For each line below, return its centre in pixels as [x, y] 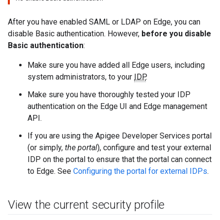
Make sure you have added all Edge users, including [116, 65]
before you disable [176, 34]
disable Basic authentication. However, [75, 34]
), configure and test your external [154, 148]
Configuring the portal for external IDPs [140, 171]
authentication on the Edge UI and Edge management [117, 106]
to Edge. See [50, 171]
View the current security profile [86, 205]
